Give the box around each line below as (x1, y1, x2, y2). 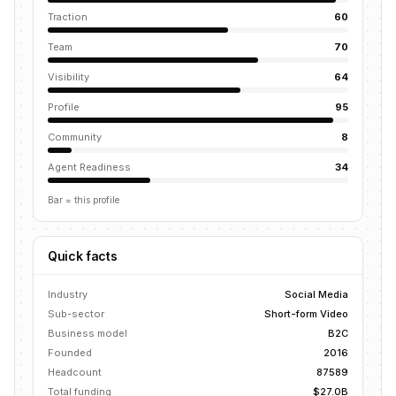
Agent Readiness (48, 161, 131, 173)
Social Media (285, 288, 348, 301)
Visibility (48, 71, 89, 83)
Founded (48, 346, 92, 359)
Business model (48, 327, 127, 339)
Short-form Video (264, 308, 348, 320)
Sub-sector (48, 308, 104, 320)
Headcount (48, 366, 102, 378)
